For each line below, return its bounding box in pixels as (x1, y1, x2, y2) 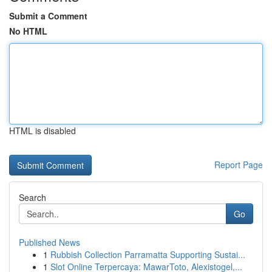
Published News (19, 236, 80, 248)
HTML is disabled (9, 124, 76, 137)
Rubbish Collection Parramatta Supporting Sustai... (50, 248, 245, 260)
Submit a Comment (9, 10, 87, 22)
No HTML (9, 25, 47, 37)
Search (19, 191, 46, 203)
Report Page (214, 158, 263, 171)
